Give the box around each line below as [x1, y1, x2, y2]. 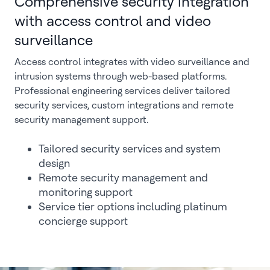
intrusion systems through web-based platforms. [14, 71, 227, 82]
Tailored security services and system [39, 142, 221, 155]
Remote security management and [39, 171, 208, 184]
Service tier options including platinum [39, 200, 227, 213]
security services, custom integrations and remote [14, 99, 234, 111]
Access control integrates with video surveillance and [14, 56, 250, 67]
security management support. [14, 114, 151, 125]
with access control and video [14, 12, 211, 30]
